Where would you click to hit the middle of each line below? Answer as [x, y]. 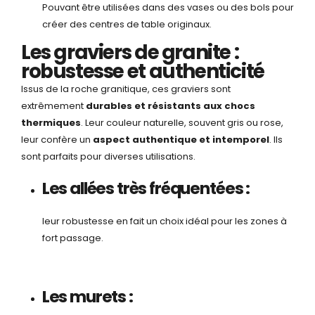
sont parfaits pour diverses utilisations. [108, 157]
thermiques [51, 123]
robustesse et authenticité [143, 72]
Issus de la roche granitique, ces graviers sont [126, 89]
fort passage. [72, 238]
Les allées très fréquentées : [146, 189]
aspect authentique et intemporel [181, 140]
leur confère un [57, 140]
